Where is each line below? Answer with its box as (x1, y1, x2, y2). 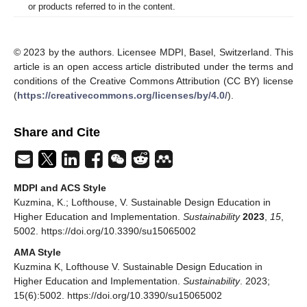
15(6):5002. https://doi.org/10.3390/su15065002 (14, 290, 222, 302)
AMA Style (14, 247, 61, 258)
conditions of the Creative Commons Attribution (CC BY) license (14, 75, 293, 87)
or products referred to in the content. (28, 1, 175, 12)
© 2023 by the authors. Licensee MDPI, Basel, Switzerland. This (14, 47, 293, 58)
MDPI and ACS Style (14, 182, 106, 194)
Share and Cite (14, 125, 100, 140)
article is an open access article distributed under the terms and (14, 61, 293, 73)
